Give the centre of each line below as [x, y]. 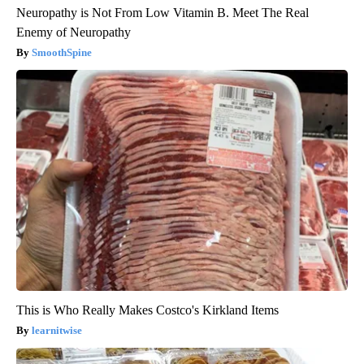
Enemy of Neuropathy [74, 32]
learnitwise [57, 331]
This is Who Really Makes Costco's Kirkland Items [147, 310]
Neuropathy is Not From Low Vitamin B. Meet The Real [162, 13]
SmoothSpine [62, 53]
